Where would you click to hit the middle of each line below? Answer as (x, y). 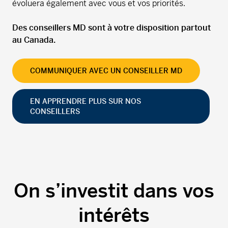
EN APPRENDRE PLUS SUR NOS (85, 102)
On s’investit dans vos (114, 191)
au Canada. (34, 40)
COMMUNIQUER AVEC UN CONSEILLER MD (106, 71)
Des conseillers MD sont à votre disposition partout (111, 28)
